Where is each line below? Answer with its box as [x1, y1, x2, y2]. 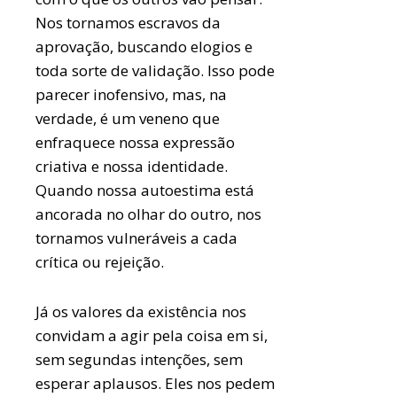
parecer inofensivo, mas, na [35, 84, 228, 105]
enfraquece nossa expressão [35, 132, 236, 152]
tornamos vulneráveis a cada [35, 228, 238, 248]
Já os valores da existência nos [35, 301, 247, 322]
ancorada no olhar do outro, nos [35, 204, 262, 224]
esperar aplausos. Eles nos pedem [35, 373, 276, 393]
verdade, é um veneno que [35, 108, 221, 128]
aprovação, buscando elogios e [35, 36, 253, 57]
